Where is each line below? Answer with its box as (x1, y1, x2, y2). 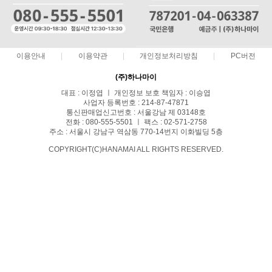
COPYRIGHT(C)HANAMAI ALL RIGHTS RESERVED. (49, 144, 223, 154)
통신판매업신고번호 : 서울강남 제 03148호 (66, 107, 206, 117)
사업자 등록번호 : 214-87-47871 (83, 98, 189, 107)
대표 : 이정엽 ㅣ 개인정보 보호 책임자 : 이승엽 (61, 88, 211, 97)
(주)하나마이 (115, 72, 157, 81)
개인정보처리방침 (140, 52, 199, 59)
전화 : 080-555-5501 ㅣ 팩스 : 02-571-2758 (65, 117, 207, 126)
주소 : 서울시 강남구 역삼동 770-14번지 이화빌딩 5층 (49, 127, 223, 136)
